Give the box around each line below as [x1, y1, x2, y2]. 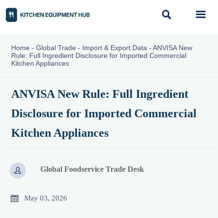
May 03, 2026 [24, 194, 67, 202]
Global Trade [36, 44, 76, 52]
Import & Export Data [82, 44, 147, 52]
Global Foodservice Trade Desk [40, 165, 145, 174]
